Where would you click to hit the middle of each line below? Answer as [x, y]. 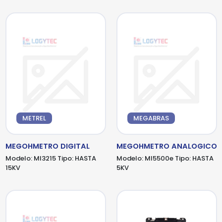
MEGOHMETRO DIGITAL [47, 146]
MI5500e [159, 159]
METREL [34, 118]
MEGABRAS [151, 118]
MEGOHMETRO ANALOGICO [166, 146]
